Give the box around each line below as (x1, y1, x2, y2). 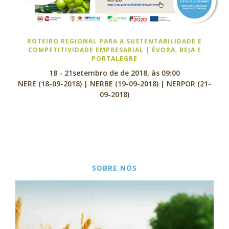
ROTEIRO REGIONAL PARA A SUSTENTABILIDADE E (27, 37, 202, 45)
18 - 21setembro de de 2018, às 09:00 (49, 68, 180, 78)
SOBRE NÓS (92, 163, 137, 173)
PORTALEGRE (91, 54, 138, 63)
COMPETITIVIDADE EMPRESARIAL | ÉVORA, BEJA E (28, 45, 201, 54)
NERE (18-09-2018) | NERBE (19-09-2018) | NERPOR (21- (18, 79, 211, 88)
